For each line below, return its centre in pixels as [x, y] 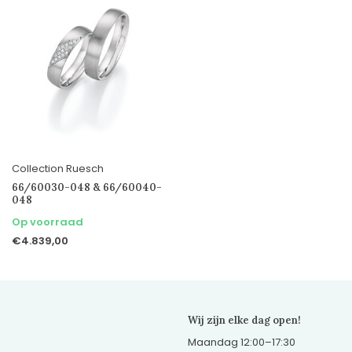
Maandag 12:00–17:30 [242, 342]
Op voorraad [48, 222]
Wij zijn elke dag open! [244, 320]
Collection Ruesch [58, 168]
